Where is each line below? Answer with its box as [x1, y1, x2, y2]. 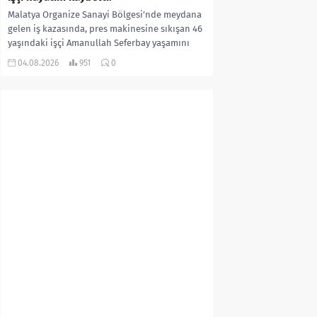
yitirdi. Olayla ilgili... [8, 51, 91, 62]
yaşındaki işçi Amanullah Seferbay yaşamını [8, 37, 190, 48]
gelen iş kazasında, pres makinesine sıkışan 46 [8, 23, 202, 34]
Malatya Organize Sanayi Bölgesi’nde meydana [8, 8, 202, 20]
